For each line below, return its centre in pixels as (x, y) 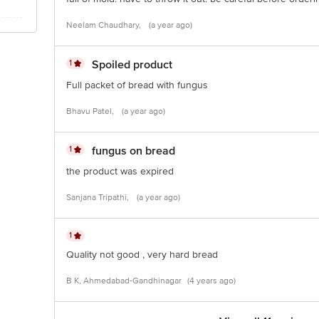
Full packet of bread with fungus (137, 85)
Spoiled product (132, 65)
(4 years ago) (211, 281)
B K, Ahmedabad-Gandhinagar (124, 281)
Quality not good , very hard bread (142, 255)
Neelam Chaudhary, (105, 25)
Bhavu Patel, (91, 111)
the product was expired (120, 171)
